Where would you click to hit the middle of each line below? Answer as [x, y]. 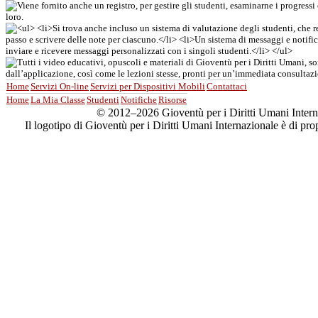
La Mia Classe [58, 100]
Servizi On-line [60, 86]
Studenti [103, 100]
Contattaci [227, 86]
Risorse [172, 100]
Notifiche [139, 100]
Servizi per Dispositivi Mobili [148, 86]
